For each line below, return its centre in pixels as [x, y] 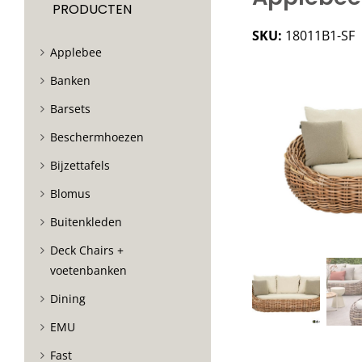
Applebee [76, 52]
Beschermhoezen [97, 137]
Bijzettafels [80, 165]
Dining [68, 298]
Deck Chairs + [87, 250]
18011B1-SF [320, 36]
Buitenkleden [86, 221]
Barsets [70, 108]
